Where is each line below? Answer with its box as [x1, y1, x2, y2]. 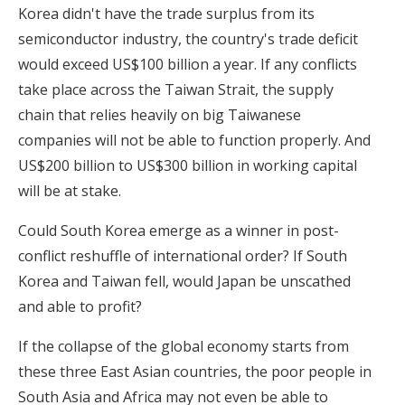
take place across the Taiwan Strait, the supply [18, 80, 334, 100]
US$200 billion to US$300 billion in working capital [18, 155, 357, 176]
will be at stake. [18, 181, 121, 202]
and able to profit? [18, 297, 142, 317]
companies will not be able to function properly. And [18, 130, 371, 151]
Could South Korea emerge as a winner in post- [18, 221, 339, 241]
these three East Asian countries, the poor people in [18, 362, 372, 382]
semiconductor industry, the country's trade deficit [18, 29, 358, 50]
